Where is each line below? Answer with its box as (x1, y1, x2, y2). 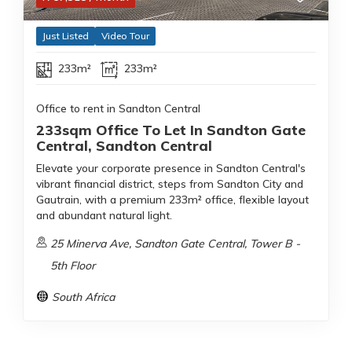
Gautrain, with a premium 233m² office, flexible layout (36, 192, 309, 207)
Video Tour (101, 30, 149, 42)
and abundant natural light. (36, 208, 172, 223)
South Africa (52, 290, 115, 305)
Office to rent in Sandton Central (36, 101, 200, 116)
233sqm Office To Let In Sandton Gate (36, 121, 306, 140)
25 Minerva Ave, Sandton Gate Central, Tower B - (50, 236, 301, 251)
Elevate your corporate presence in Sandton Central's (36, 161, 306, 176)
